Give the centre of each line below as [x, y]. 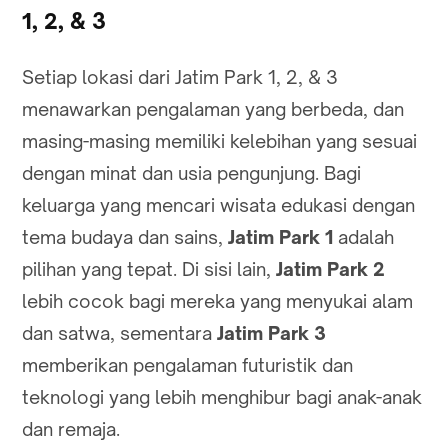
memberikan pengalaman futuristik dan [187, 365]
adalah [363, 237]
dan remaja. [71, 429]
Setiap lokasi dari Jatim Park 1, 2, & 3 [180, 77]
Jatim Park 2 [330, 269]
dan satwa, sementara [119, 333]
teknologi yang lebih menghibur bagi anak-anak [222, 397]
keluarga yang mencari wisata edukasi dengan [218, 205]
